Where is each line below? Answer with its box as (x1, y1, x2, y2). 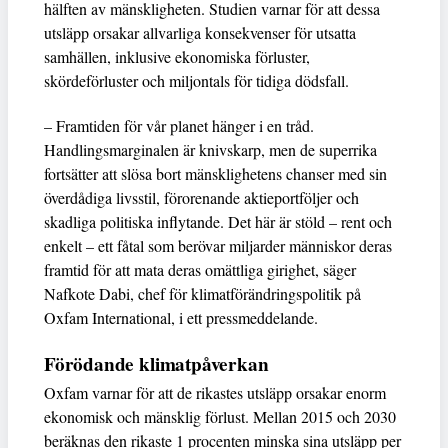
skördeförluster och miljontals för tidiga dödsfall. (44, 70, 349, 92)
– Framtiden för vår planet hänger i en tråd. (44, 115, 314, 137)
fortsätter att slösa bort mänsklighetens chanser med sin (44, 163, 387, 185)
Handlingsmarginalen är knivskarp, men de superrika (44, 139, 377, 161)
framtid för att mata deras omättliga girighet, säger (44, 259, 356, 281)
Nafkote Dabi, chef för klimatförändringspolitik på (44, 283, 361, 305)
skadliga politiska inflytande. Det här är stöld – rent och (44, 211, 392, 233)
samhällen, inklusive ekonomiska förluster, (44, 46, 310, 68)
